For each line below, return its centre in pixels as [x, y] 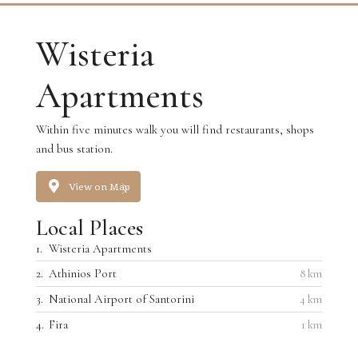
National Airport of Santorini [121, 298]
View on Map [99, 187]
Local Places [89, 227]
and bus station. [74, 148]
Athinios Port [83, 273]
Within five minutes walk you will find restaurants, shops [175, 129]
